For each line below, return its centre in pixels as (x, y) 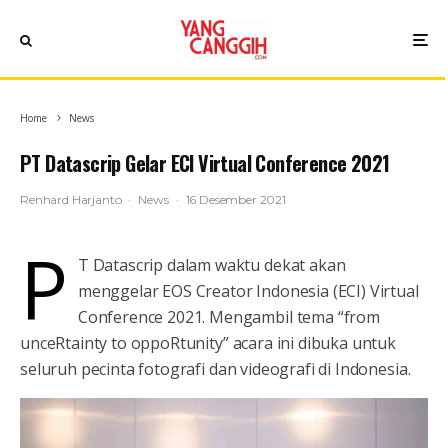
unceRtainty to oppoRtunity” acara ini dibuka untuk (208, 343)
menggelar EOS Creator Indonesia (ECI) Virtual (248, 291)
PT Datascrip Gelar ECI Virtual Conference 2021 (205, 163)
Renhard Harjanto (71, 199)
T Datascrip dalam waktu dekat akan (211, 265)
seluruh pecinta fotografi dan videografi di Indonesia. (215, 369)
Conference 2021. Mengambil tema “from (228, 317)
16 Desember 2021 (235, 199)
